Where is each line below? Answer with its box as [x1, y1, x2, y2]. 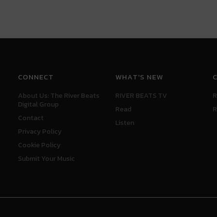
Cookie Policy [18, 140, 61, 150]
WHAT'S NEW [115, 71, 163, 82]
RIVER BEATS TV [115, 91, 167, 101]
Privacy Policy [18, 126, 62, 137]
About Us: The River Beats [18, 91, 100, 101]
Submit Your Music [18, 154, 75, 164]
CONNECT [18, 71, 54, 82]
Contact [18, 113, 44, 123]
